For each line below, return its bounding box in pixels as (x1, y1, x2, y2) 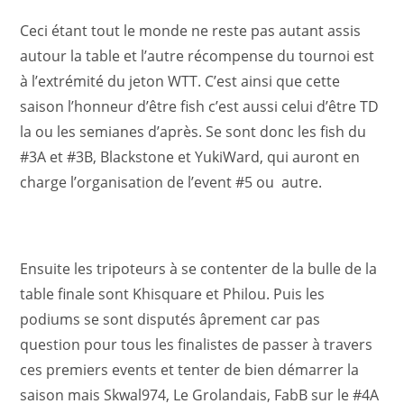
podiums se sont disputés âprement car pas (20, 309, 321, 329)
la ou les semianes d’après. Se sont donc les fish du (20, 122, 367, 142)
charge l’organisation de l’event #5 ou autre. (20, 172, 323, 192)
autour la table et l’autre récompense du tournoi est (20, 46, 375, 66)
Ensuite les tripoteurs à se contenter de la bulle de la (20, 259, 378, 279)
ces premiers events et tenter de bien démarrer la (20, 360, 360, 380)
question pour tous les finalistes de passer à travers (20, 335, 373, 354)
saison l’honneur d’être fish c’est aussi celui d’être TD (20, 96, 380, 116)
